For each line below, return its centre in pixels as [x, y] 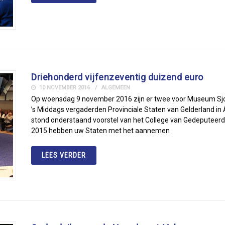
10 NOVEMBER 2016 [64, 87]
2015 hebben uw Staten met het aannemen [101, 130]
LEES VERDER [64, 155]
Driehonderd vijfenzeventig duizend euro [117, 77]
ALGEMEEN [116, 87]
